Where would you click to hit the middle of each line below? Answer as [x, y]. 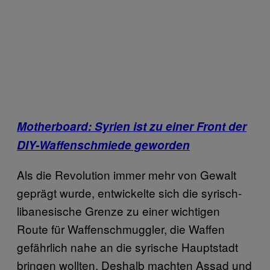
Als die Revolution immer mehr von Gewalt [127, 174]
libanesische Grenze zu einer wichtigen [118, 210]
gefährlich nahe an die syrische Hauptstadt [127, 246]
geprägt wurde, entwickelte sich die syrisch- [129, 192]
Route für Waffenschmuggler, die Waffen [121, 228]
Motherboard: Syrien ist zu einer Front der [132, 126]
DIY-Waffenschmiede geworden [103, 145]
